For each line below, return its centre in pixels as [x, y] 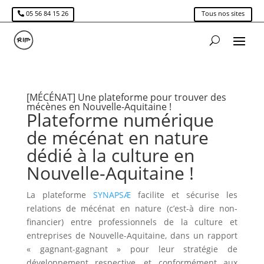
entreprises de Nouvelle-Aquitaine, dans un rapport [132, 236]
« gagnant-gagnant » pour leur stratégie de [132, 249]
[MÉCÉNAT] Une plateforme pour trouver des [126, 98]
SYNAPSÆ [112, 195]
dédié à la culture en [110, 156]
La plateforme [60, 195]
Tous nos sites [223, 13]
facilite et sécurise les [184, 195]
